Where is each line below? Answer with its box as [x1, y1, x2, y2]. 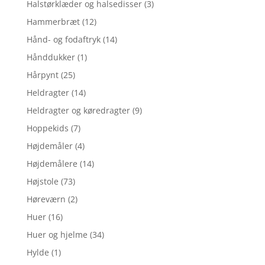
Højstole [26, 175, 59, 187]
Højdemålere [26, 157, 77, 169]
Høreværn [26, 193, 66, 205]
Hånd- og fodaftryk [26, 33, 101, 45]
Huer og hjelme [26, 228, 88, 240]
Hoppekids [26, 122, 69, 134]
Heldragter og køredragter [26, 104, 130, 116]
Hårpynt [26, 69, 59, 80]
